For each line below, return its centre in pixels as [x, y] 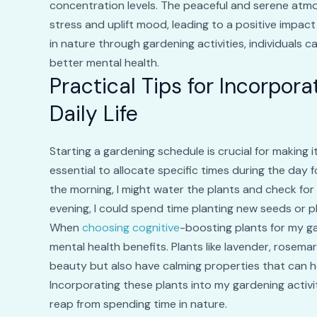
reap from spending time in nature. [138, 304]
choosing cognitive [131, 228]
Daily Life [93, 114]
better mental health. [104, 63]
